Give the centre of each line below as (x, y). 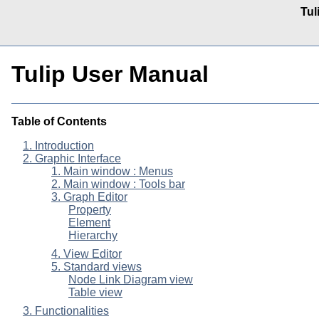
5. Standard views (96, 266)
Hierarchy (93, 235)
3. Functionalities (66, 310)
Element (89, 222)
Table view (95, 292)
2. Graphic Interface (72, 158)
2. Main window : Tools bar (118, 184)
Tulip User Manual (110, 74)
